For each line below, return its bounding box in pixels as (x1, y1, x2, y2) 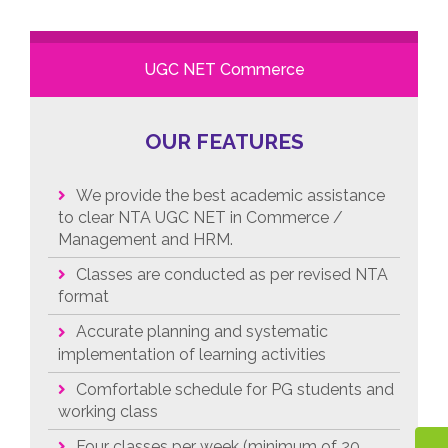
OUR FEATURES (144, 128, 304, 154)
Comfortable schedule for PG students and (76, 379, 394, 399)
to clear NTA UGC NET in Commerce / (58, 208, 343, 228)
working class (58, 402, 158, 422)
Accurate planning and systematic (76, 322, 328, 342)
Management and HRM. (58, 230, 233, 250)
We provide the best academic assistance (76, 185, 385, 205)
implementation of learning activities (58, 344, 326, 364)
